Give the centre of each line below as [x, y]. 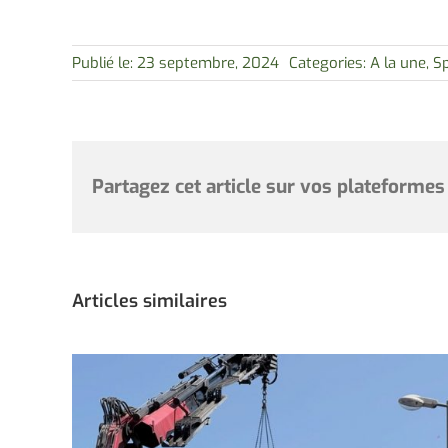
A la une [397, 62]
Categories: [329, 62]
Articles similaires [149, 301]
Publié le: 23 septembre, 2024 [175, 62]
